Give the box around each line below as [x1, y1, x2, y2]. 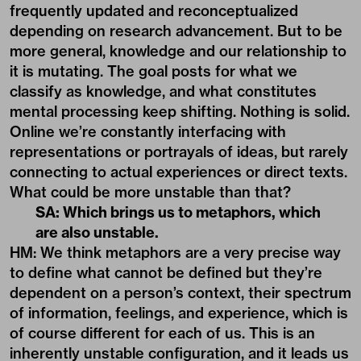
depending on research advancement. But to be [10, 21, 342, 40]
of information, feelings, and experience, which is [10, 303, 348, 322]
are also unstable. [35, 222, 159, 242]
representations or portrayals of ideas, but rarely [10, 142, 348, 161]
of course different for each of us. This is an [10, 323, 315, 342]
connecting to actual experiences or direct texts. [10, 162, 347, 181]
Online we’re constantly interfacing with [10, 122, 286, 141]
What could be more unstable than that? [10, 182, 291, 201]
